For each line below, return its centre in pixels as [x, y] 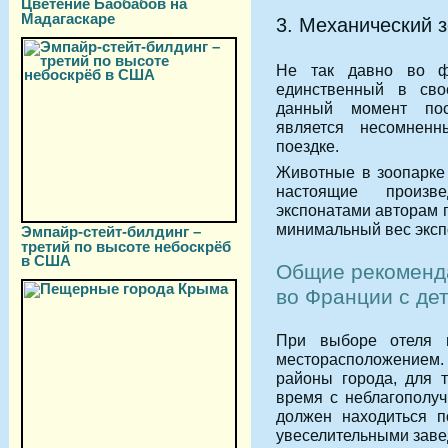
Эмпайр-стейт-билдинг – [111, 231]
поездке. [307, 145]
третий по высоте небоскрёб [126, 246]
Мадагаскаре [68, 18]
